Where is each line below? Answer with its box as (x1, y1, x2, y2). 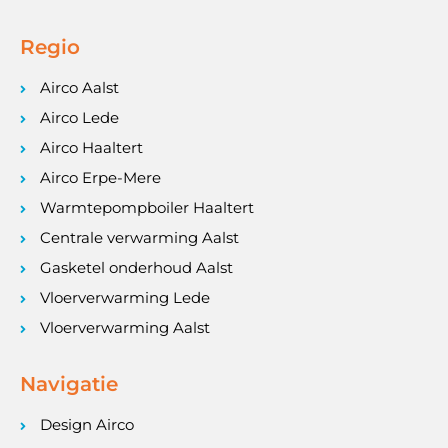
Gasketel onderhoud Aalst (40, 258, 233, 278)
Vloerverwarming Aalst (40, 318, 210, 338)
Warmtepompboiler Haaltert (40, 198, 254, 218)
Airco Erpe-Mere (40, 168, 161, 188)
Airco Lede (40, 108, 119, 128)
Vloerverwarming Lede (40, 288, 210, 308)
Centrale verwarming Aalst (40, 228, 239, 248)
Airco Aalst (40, 78, 119, 98)
